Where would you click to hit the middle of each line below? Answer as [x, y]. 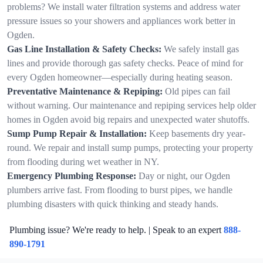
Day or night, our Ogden [184, 176]
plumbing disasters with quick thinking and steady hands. [113, 204]
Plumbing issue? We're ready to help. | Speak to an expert [115, 230]
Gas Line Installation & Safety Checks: [84, 49]
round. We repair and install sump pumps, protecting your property [130, 147]
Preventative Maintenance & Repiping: [85, 91]
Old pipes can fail [198, 91]
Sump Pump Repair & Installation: [77, 133]
